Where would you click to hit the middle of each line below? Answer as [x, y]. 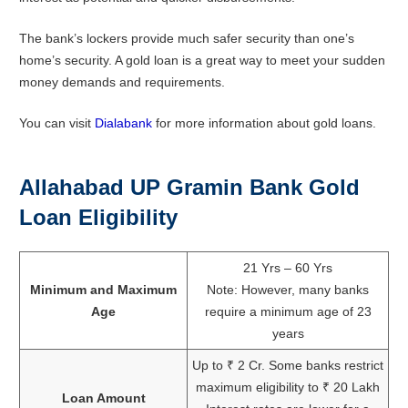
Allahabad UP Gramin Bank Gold [189, 188]
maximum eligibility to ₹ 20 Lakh [288, 388]
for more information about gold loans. [264, 123]
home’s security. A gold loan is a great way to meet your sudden [202, 61]
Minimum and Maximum [103, 290]
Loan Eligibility [98, 218]
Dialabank [123, 123]
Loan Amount [103, 398]
